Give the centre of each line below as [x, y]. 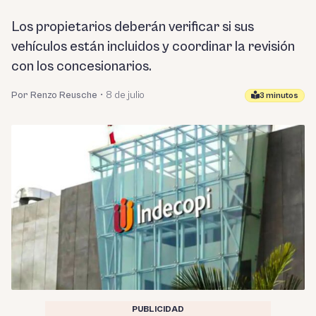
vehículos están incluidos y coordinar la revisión [153, 47]
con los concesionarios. [81, 67]
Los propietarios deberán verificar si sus [133, 27]
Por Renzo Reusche [54, 95]
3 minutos [279, 95]
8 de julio [125, 95]
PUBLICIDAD [158, 309]
